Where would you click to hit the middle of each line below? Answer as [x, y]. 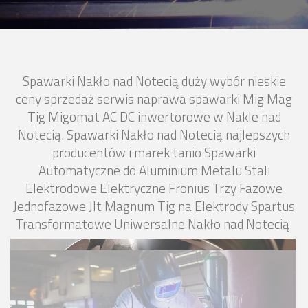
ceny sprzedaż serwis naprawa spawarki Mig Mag [154, 99]
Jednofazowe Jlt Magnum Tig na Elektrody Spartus [154, 206]
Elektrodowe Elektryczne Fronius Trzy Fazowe [154, 188]
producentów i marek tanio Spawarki [154, 153]
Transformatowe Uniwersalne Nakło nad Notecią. [154, 224]
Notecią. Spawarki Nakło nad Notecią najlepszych [154, 135]
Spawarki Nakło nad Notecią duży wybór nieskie [154, 81]
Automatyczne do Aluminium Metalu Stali [154, 170]
